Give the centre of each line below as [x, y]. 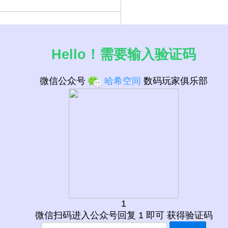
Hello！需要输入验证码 [124, 54]
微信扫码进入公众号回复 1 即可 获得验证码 [124, 216]
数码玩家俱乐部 [175, 81]
